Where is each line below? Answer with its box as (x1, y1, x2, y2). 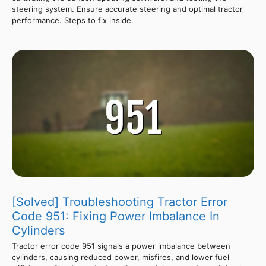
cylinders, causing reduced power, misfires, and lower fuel (12, 252, 229, 262)
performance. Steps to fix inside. (12, 15, 134, 25)
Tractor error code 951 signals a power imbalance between (12, 240, 230, 251)
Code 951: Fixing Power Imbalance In (12, 208, 220, 223)
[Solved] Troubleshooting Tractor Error (12, 194, 227, 209)
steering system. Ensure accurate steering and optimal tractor (12, 4, 243, 14)
